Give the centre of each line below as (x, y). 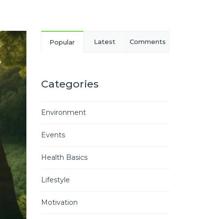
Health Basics (64, 157)
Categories (70, 84)
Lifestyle (55, 180)
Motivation (59, 202)
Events (53, 135)
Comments (147, 41)
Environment (63, 112)
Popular (62, 42)
